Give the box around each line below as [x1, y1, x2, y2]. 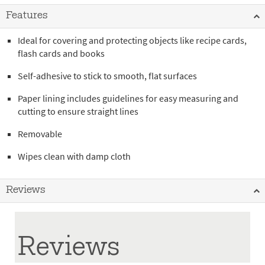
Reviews [6, 185, 45, 196]
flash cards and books [18, 47, 105, 60]
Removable [18, 128, 62, 140]
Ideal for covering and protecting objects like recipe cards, [18, 34, 247, 47]
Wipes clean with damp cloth [18, 150, 131, 163]
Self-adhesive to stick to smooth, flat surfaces [18, 70, 197, 82]
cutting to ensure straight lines [18, 105, 138, 118]
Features [6, 11, 47, 21]
